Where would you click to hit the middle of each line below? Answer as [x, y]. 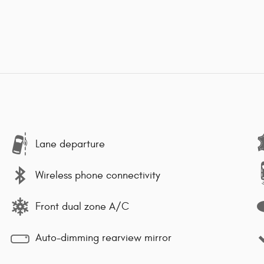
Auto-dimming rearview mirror [103, 237]
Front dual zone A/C [82, 206]
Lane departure [70, 144]
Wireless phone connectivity [98, 175]
